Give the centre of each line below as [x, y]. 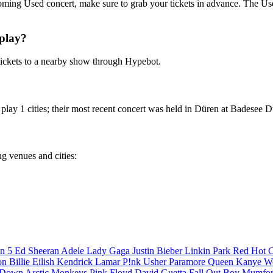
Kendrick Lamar [90, 262]
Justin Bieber [158, 251]
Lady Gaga [109, 251]
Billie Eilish [33, 262]
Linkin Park [209, 251]
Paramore [188, 262]
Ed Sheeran [38, 251]
